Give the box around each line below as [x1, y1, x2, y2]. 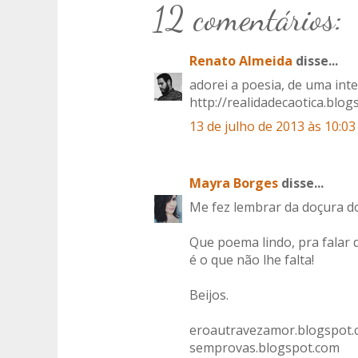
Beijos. [189, 286, 229, 304]
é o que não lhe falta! [189, 251, 314, 269]
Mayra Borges [189, 174, 278, 193]
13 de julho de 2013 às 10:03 [189, 117, 356, 136]
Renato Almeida [189, 52, 292, 70]
